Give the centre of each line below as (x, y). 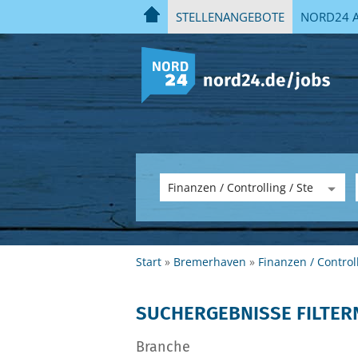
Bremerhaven (210, 262)
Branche (163, 347)
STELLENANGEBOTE (230, 17)
